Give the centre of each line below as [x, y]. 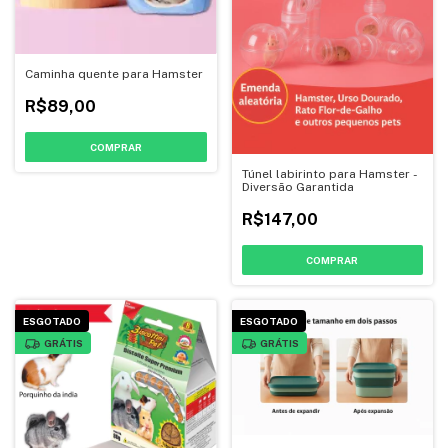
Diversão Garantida [297, 187]
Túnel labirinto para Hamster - [329, 174]
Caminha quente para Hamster [114, 73]
